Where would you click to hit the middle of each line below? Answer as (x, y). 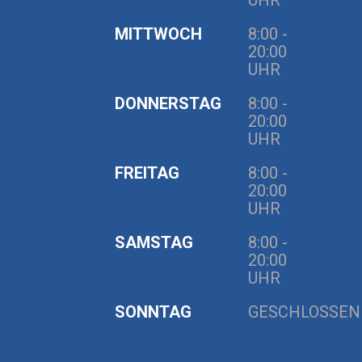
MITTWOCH (158, 34)
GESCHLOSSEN (304, 312)
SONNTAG (153, 312)
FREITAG (147, 173)
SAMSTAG (154, 242)
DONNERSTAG (168, 103)
